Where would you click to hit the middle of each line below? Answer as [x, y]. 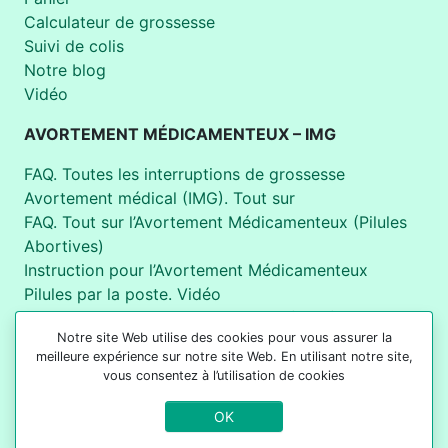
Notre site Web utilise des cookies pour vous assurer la [224, 337]
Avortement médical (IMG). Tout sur [159, 198]
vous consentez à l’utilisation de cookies [224, 375]
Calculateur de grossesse [119, 22]
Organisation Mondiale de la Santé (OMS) [180, 318]
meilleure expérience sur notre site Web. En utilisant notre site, [224, 356]
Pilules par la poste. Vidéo [122, 294]
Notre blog [65, 70]
